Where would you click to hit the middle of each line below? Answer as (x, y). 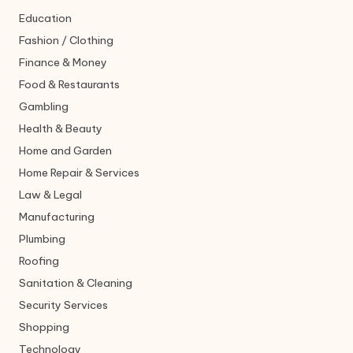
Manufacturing (57, 217)
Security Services (63, 305)
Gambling (44, 107)
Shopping (44, 327)
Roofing (39, 261)
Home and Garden (65, 151)
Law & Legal (50, 195)
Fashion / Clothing (66, 41)
